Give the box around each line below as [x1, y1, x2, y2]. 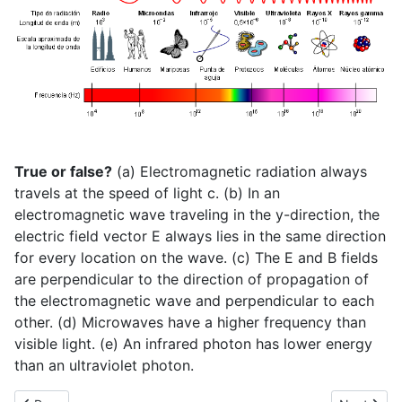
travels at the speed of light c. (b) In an [14, 183, 280, 202]
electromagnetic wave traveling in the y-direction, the [14, 205, 380, 223]
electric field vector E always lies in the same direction [14, 226, 386, 245]
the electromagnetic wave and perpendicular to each [14, 291, 374, 310]
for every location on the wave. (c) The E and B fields [14, 248, 378, 267]
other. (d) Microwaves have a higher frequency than [14, 312, 366, 331]
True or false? [14, 162, 112, 180]
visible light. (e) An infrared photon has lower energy [14, 334, 372, 353]
